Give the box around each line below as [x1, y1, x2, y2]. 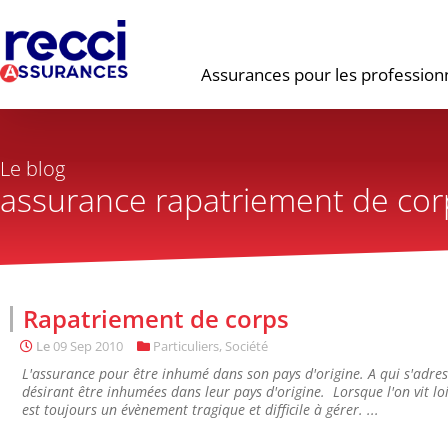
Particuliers [153, 337, 219, 355]
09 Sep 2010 [53, 337, 123, 355]
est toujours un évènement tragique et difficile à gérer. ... [22, 400, 379, 419]
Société [225, 337, 268, 355]
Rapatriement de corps [23, 302, 289, 335]
